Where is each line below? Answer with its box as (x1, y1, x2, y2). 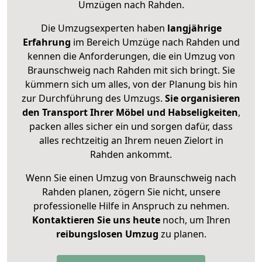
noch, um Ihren (160, 213, 230, 227)
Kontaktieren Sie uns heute (32, 213, 160, 227)
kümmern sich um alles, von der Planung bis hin (25, 78, 237, 91)
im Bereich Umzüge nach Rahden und (70, 36, 240, 49)
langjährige (167, 22, 222, 35)
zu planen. (158, 227, 206, 241)
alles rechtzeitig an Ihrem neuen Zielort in (39, 134, 223, 147)
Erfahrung (22, 36, 71, 49)
